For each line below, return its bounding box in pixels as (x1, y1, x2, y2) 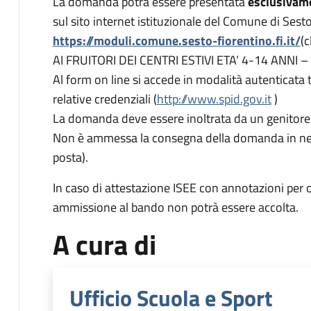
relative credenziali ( (52, 90, 157, 108)
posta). (52, 148, 88, 167)
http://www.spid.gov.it (156, 90, 271, 108)
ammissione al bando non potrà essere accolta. (52, 198, 299, 217)
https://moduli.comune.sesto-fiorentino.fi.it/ (52, 31, 301, 50)
